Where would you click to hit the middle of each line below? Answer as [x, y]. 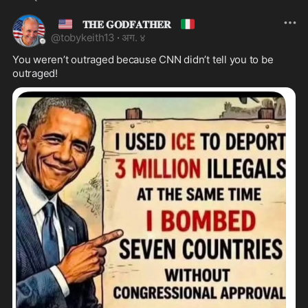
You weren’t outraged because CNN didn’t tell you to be [143, 59]
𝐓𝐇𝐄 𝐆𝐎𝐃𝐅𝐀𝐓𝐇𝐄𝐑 [127, 24]
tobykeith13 [88, 37]
